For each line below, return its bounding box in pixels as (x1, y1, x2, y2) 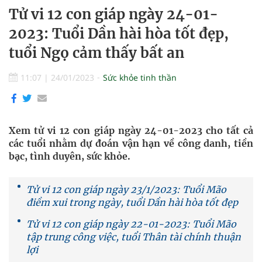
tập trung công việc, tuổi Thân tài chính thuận (26, 231, 241, 243)
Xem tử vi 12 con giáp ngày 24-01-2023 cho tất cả (9, 125, 253, 136)
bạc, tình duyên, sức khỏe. (9, 150, 130, 162)
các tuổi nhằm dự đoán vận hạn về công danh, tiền (9, 137, 253, 149)
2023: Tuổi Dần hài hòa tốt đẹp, (9, 25, 229, 43)
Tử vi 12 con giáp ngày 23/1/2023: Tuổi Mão (26, 184, 226, 195)
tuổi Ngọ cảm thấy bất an (9, 44, 184, 62)
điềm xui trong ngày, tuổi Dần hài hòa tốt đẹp (26, 196, 238, 208)
